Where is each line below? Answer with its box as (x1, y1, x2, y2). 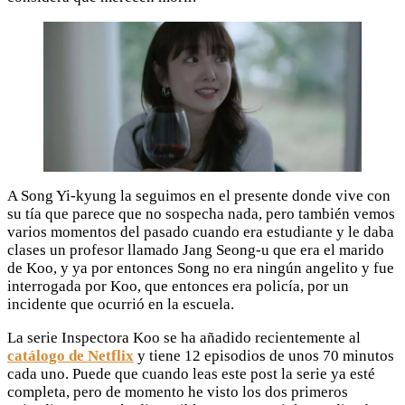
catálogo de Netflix (7, 347, 134, 365)
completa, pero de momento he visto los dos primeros (7, 383, 348, 401)
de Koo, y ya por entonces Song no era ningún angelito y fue (7, 259, 394, 278)
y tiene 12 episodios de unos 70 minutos (137, 347, 394, 365)
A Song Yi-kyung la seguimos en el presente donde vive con (7, 187, 391, 205)
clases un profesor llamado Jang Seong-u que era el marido (7, 241, 384, 259)
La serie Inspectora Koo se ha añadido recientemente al (7, 329, 361, 347)
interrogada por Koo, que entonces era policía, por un (7, 278, 349, 296)
